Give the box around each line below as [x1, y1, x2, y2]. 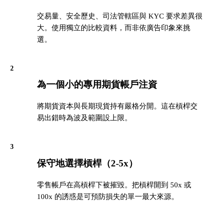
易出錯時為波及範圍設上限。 [37, 114, 132, 122]
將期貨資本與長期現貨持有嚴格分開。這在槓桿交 [37, 102, 198, 110]
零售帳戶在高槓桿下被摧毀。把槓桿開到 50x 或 [37, 181, 191, 189]
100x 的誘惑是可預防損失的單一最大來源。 [37, 192, 179, 200]
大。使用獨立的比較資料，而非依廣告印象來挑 [37, 23, 190, 32]
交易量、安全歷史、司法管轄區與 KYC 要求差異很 [37, 12, 202, 20]
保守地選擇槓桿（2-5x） [37, 158, 138, 168]
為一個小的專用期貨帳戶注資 [37, 79, 157, 90]
